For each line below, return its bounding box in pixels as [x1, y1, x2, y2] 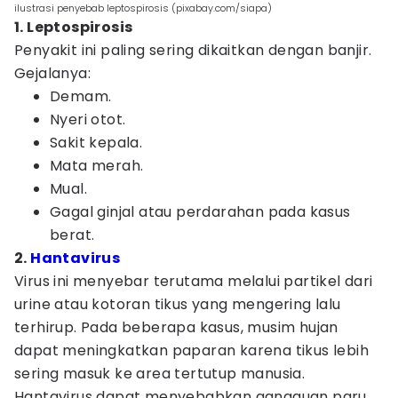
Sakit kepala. [50, 132, 143, 153]
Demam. [50, 86, 112, 107]
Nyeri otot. [50, 109, 126, 130]
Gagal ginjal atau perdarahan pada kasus [50, 202, 351, 222]
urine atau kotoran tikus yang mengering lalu [14, 294, 341, 314]
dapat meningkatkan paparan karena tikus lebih [14, 340, 369, 361]
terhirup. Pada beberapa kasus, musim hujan [14, 317, 338, 338]
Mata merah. [50, 155, 144, 176]
